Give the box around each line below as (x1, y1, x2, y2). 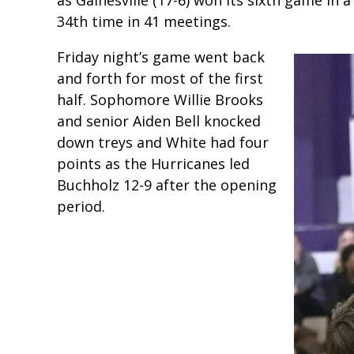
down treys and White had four (57, 132, 269, 152)
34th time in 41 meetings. (57, 11, 231, 31)
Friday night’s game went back (57, 47, 265, 66)
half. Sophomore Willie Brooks (57, 89, 263, 109)
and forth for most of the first (57, 68, 263, 88)
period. (57, 196, 105, 216)
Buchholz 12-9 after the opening (57, 175, 277, 194)
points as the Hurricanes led (57, 153, 250, 173)
